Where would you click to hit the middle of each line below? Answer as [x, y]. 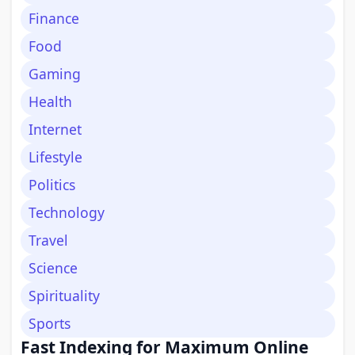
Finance [54, 18]
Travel [48, 240]
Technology [67, 212]
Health [50, 101]
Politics [52, 185]
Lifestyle [55, 157]
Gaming [55, 74]
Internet [55, 129]
